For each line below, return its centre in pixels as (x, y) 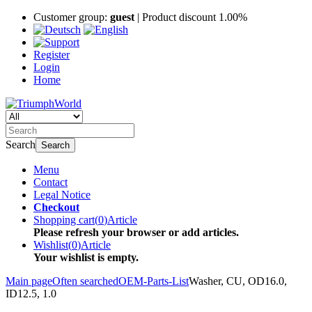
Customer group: (72, 17)
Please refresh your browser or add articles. (136, 232)
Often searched (85, 281)
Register (52, 55)
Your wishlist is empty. (86, 257)
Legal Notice (62, 195)
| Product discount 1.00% (191, 17)
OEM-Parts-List (154, 281)
